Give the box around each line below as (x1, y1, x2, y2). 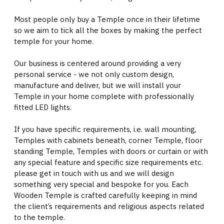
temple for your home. (14, 36, 95, 46)
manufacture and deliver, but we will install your (14, 80, 181, 90)
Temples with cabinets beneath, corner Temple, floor (14, 135, 202, 145)
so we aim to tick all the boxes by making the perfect (14, 25, 202, 35)
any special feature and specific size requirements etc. (14, 157, 203, 167)
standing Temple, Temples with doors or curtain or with (14, 146, 208, 156)
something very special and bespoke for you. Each (14, 179, 188, 189)
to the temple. (14, 212, 65, 222)
